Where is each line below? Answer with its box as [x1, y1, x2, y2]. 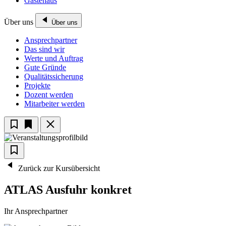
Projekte [24, 81, 50, 90]
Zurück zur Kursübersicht [16, 164, 100, 173]
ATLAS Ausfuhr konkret [4, 183, 132, 197]
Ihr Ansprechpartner [4, 207, 68, 216]
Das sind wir [24, 45, 65, 54]
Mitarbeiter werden [24, 99, 85, 108]
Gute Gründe [24, 63, 66, 72]
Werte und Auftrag [24, 54, 83, 63]
